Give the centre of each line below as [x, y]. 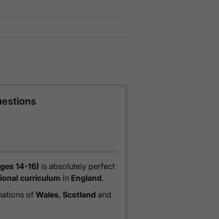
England [86, 178]
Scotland [79, 195]
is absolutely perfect [77, 166]
